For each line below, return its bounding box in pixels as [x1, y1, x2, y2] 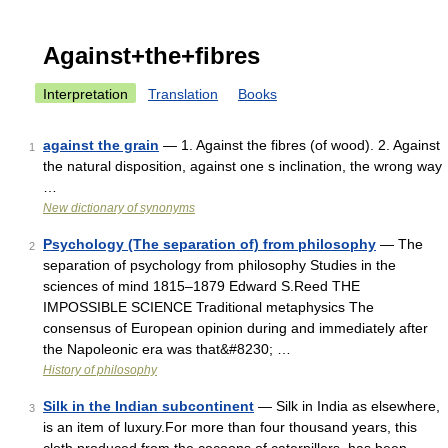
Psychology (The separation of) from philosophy [43, 236, 376, 252]
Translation [148, 86, 218, 102]
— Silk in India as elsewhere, [254, 398, 440, 414]
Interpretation [43, 86, 128, 102]
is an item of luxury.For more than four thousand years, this [43, 419, 417, 435]
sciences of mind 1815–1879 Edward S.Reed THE [43, 278, 360, 294]
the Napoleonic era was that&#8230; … [43, 341, 291, 357]
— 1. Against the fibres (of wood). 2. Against [159, 137, 440, 153]
